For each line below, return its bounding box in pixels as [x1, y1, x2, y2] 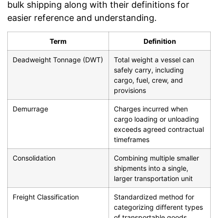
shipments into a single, [114, 163, 188, 172]
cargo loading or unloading [114, 114, 199, 123]
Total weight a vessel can [114, 55, 194, 64]
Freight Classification [13, 192, 79, 201]
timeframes [114, 135, 149, 144]
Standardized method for [114, 192, 194, 201]
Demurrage [13, 104, 48, 113]
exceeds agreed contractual [114, 125, 204, 133]
